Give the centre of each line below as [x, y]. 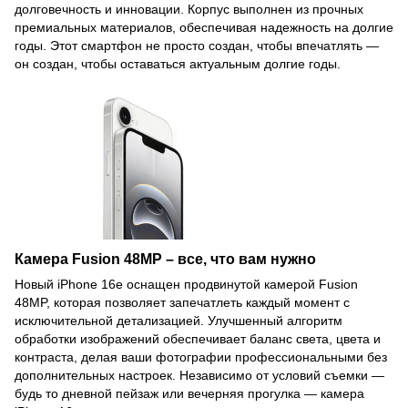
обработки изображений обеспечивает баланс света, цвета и [198, 338]
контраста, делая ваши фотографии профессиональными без [201, 357]
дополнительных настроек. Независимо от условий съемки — [199, 375]
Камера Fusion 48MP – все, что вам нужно [165, 258]
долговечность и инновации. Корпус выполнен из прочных [189, 10]
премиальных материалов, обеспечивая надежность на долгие [204, 28]
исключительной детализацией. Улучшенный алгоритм [178, 320]
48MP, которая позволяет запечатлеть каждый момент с [182, 302]
